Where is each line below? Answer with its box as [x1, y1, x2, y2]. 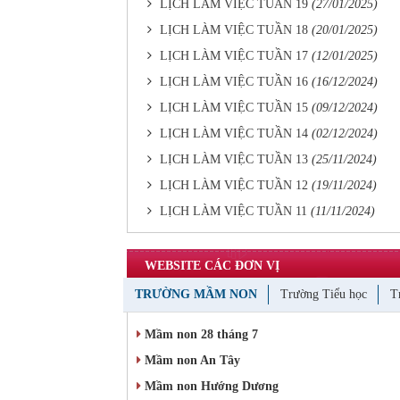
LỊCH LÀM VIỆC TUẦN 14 [160, 127, 308, 140]
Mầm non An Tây [141, 354, 240, 367]
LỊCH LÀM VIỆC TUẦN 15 [160, 101, 308, 114]
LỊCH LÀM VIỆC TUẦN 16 [160, 75, 308, 88]
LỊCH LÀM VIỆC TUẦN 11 [160, 204, 307, 218]
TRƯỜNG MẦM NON [135, 287, 257, 301]
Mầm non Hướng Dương [141, 379, 279, 393]
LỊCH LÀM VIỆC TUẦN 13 [160, 153, 308, 166]
